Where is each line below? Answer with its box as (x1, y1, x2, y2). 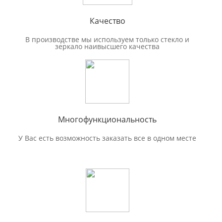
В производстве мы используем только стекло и (25, 34, 189, 44)
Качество (89, 15, 125, 26)
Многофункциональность (58, 113, 157, 125)
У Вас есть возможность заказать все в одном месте (18, 133, 196, 143)
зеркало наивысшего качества (55, 41, 160, 51)
